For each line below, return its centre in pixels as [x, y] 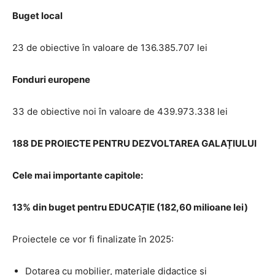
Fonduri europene [51, 79]
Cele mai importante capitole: [78, 175]
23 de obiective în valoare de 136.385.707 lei [110, 47]
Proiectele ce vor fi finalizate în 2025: [93, 239]
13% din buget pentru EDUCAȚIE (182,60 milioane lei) [130, 207]
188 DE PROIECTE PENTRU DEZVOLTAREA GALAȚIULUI [134, 143]
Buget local [37, 15]
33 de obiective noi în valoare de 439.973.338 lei [120, 111]
